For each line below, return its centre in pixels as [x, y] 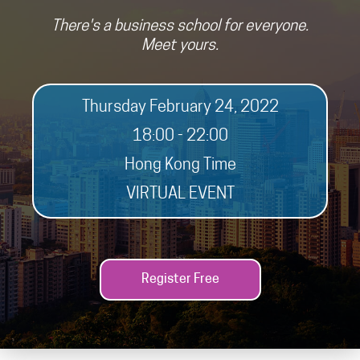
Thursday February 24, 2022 [180, 107]
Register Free [180, 279]
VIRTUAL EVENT [180, 194]
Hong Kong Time [180, 165]
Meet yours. [180, 46]
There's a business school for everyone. [180, 27]
